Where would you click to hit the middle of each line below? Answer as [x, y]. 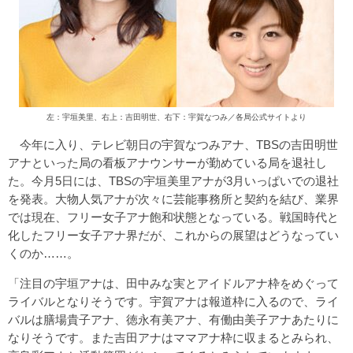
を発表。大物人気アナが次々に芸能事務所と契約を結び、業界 [173, 199]
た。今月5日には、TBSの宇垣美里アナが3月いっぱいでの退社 [173, 180]
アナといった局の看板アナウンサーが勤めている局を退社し [167, 162]
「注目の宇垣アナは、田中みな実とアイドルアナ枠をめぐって [173, 283]
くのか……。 [43, 253]
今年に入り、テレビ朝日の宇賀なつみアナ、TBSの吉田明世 [173, 144]
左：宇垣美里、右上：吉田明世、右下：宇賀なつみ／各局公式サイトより [176, 117]
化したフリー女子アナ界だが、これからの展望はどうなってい [173, 235]
